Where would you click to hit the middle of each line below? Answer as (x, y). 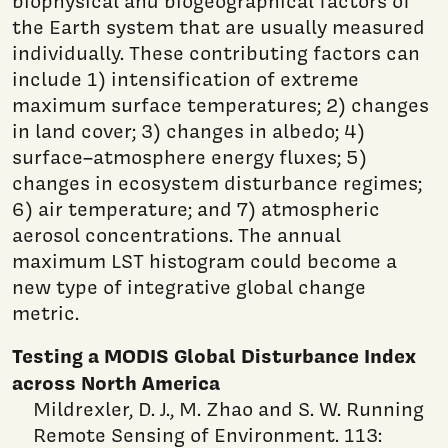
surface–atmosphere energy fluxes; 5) (189, 156)
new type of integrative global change (189, 286)
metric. (45, 312)
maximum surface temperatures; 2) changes (220, 104)
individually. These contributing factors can (216, 52)
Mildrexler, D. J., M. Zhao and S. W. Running (218, 408)
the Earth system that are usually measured (218, 26)
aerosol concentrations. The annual (176, 234)
